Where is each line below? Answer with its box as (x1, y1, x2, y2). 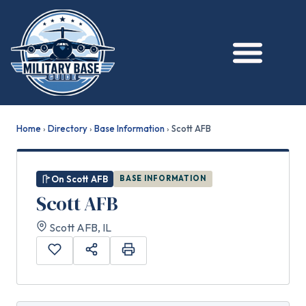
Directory (48, 122, 87, 134)
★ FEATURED (16, 12, 70, 22)
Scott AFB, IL (47, 220, 111, 234)
